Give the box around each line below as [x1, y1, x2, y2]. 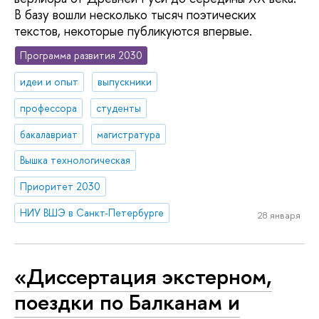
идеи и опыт [20, 74, 79, 88]
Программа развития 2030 [20, 48, 143, 63]
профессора [20, 100, 78, 115]
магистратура [97, 127, 161, 141]
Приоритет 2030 [20, 179, 101, 194]
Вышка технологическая [20, 153, 131, 167]
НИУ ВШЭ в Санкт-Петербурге [20, 206, 164, 220]
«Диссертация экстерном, [14, 261, 272, 291]
